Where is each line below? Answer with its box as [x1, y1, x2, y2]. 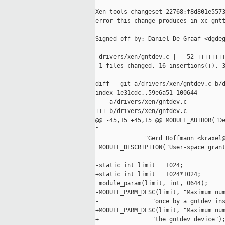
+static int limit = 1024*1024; [95, 171, 201, 178]
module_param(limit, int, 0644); [95, 180, 208, 187]
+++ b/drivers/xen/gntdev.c [95, 107, 187, 115]
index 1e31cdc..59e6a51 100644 [95, 89, 197, 97]
